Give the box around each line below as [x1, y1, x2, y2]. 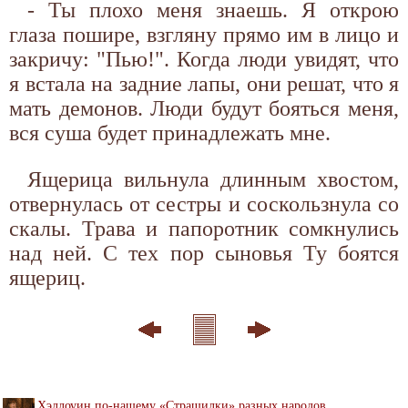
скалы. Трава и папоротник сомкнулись [9, 216, 399, 240]
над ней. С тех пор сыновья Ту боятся [9, 240, 399, 265]
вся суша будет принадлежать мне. [9, 120, 331, 145]
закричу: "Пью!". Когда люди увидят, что [9, 46, 399, 71]
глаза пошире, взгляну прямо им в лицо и [9, 22, 399, 46]
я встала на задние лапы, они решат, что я [9, 71, 399, 96]
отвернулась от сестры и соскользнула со [9, 191, 399, 216]
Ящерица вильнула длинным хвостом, [27, 167, 399, 191]
